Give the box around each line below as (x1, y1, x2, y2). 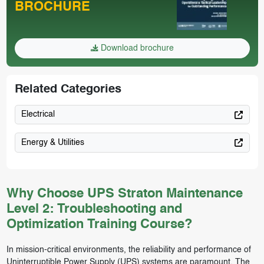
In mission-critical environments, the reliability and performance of (6, 245, 251, 254)
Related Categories (14, 83, 121, 95)
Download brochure (98, 44, 174, 52)
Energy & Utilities (21, 138, 84, 147)
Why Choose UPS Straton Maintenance (6, 187, 243, 200)
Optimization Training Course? (6, 217, 192, 231)
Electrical (21, 110, 55, 119)
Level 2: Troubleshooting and (6, 202, 182, 216)
